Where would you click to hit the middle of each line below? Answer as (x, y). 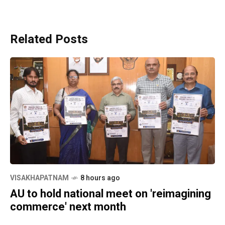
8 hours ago (100, 178)
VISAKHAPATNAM (39, 178)
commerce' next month (68, 207)
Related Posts (49, 39)
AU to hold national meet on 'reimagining (110, 194)
